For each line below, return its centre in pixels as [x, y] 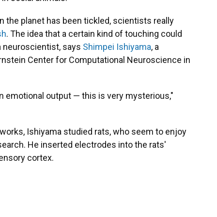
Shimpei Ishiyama [117, 47]
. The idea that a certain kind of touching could [94, 34]
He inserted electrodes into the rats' [97, 145]
